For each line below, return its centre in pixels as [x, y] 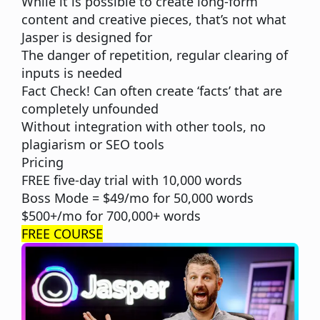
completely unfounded [90, 109]
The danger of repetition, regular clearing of [155, 55]
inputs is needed [72, 73]
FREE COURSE [62, 234]
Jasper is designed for [87, 37]
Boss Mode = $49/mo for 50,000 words [137, 198]
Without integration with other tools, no [144, 127]
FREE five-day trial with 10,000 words [132, 180]
